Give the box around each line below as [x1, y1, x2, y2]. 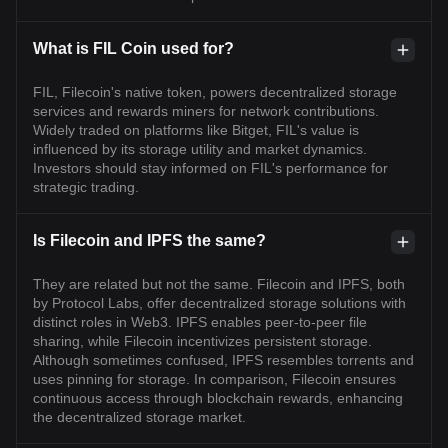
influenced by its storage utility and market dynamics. [33, 141, 367, 157]
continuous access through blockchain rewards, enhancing [33, 390, 403, 406]
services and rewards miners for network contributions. [33, 103, 379, 119]
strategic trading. [33, 179, 139, 195]
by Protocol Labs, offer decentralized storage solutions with [33, 295, 406, 311]
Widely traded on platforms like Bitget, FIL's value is [33, 122, 359, 138]
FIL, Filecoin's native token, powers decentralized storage [33, 84, 397, 100]
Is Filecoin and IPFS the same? [33, 232, 266, 249]
